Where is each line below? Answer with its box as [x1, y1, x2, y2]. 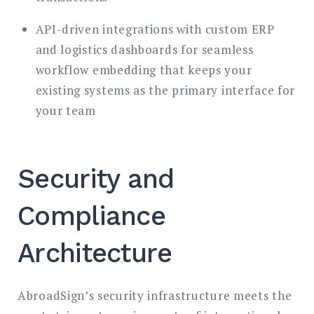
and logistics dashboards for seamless [35, 41, 254, 58]
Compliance [18, 200, 166, 232]
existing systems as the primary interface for [35, 82, 296, 99]
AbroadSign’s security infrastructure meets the [18, 287, 292, 304]
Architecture [18, 238, 172, 269]
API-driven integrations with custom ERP [35, 21, 275, 38]
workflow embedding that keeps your [35, 62, 252, 78]
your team [35, 102, 96, 119]
